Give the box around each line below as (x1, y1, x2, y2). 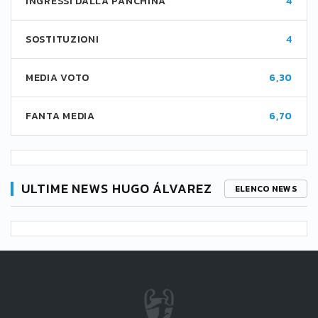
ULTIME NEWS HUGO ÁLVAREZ (21, 179, 212, 198)
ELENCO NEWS (234, 182, 297, 195)
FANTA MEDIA (26, 109, 95, 124)
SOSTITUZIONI (26, 32, 99, 47)
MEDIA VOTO (26, 70, 89, 85)
